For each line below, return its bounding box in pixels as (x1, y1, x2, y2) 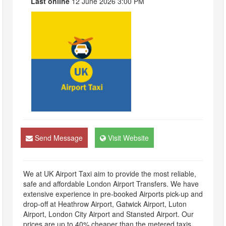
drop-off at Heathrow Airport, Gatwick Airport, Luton (23, 199, 187, 209)
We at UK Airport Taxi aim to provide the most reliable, (23, 168, 196, 179)
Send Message (35, 133, 83, 143)
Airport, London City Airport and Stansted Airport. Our (23, 209, 194, 219)
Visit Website (108, 133, 149, 143)
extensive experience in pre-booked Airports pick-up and (23, 189, 203, 199)
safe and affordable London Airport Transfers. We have (23, 179, 199, 189)
